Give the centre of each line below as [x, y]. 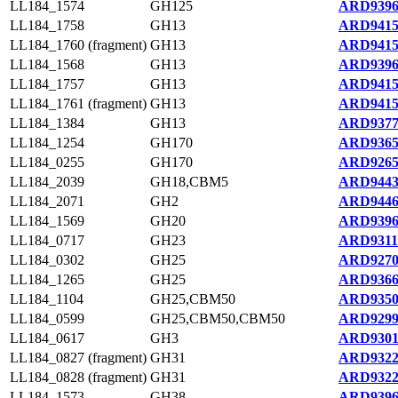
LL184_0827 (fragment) [78, 358]
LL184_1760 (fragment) [78, 45]
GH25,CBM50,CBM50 [218, 318]
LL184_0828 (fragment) [78, 377]
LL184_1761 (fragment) [78, 103]
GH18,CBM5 [189, 182]
